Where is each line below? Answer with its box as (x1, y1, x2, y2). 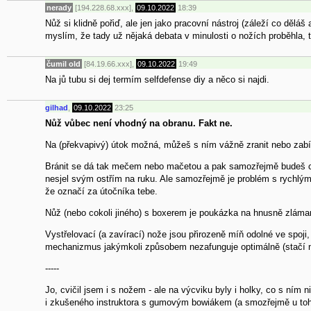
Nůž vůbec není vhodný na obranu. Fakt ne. (45, 117, 233, 128)
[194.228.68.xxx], (73, 3, 135, 12)
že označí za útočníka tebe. (45, 185, 158, 196)
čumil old (47, 60, 81, 69)
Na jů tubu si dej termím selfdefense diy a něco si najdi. (45, 74, 269, 85)
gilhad (45, 103, 68, 112)
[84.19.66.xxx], (82, 60, 136, 69)
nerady (47, 3, 72, 12)
